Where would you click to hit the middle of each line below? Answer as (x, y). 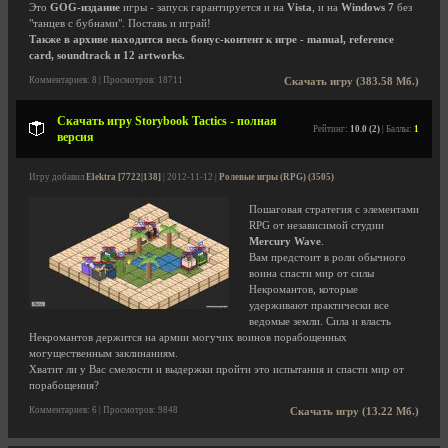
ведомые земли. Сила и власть (320, 321)
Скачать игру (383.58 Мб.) (351, 81)
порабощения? (64, 385)
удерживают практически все (319, 305)
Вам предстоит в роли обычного (327, 257)
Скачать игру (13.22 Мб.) (354, 411)
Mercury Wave (285, 241)
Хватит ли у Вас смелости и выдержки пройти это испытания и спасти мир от (216, 369)
